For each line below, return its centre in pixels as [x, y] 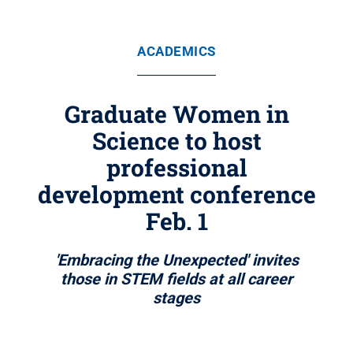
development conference [176, 194]
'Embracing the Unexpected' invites [176, 260]
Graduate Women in [176, 114]
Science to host [176, 141]
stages [176, 298]
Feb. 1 [176, 221]
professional [176, 167]
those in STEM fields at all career [176, 279]
